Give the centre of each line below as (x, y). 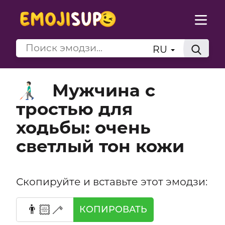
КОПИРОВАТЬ (114, 209)
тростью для (74, 109)
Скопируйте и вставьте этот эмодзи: (111, 181)
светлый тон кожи (100, 146)
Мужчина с (103, 90)
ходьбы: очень (83, 127)
